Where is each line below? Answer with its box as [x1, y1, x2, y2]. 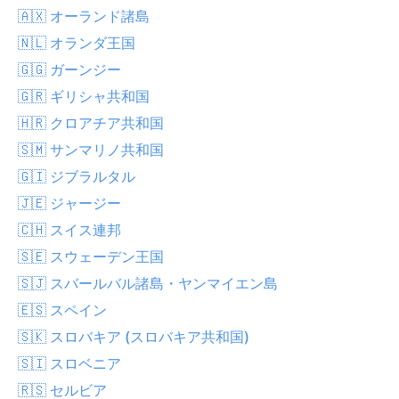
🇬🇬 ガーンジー [18, 60, 121, 78]
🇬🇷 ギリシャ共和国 [18, 86, 150, 105]
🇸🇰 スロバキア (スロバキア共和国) [18, 327, 249, 346]
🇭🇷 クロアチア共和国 [18, 113, 164, 132]
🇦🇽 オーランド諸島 [18, 6, 150, 25]
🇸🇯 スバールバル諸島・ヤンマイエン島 [18, 273, 278, 292]
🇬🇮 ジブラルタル [18, 167, 135, 185]
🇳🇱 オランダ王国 [18, 33, 135, 52]
